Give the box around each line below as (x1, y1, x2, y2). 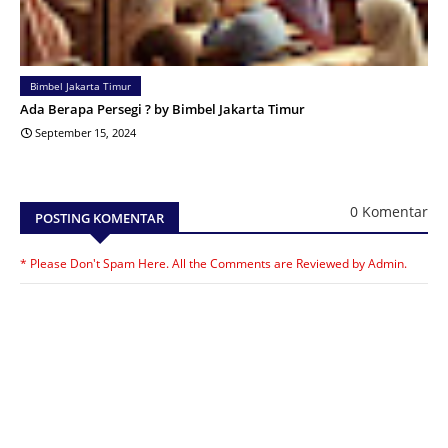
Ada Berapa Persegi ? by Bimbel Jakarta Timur (20, 99, 305, 118)
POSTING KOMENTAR (35, 208, 164, 227)
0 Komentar (350, 201, 428, 221)
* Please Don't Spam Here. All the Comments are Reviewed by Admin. (20, 254, 407, 272)
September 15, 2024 (35, 124, 136, 140)
